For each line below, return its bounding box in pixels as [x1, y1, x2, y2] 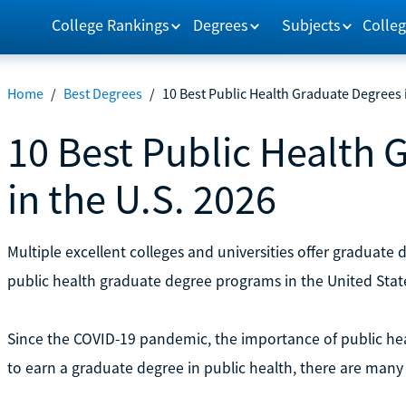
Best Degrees [63, 84, 142, 102]
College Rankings [51, 14, 169, 35]
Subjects [282, 14, 342, 35]
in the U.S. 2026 [6, 171, 276, 226]
